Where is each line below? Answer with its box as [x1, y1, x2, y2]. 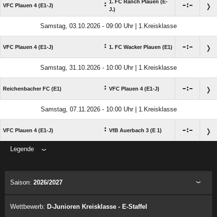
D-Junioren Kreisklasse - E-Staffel [47, 203, 147, 211]
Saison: [10, 179, 33, 186]
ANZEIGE [97, 158, 120, 164]
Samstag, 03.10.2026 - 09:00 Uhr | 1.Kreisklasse [40, 22, 177, 30]
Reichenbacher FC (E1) [3, 86, 62, 92]
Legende [10, 145, 34, 153]
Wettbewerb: [10, 203, 47, 211]
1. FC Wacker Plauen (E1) [109, 44, 172, 50]
